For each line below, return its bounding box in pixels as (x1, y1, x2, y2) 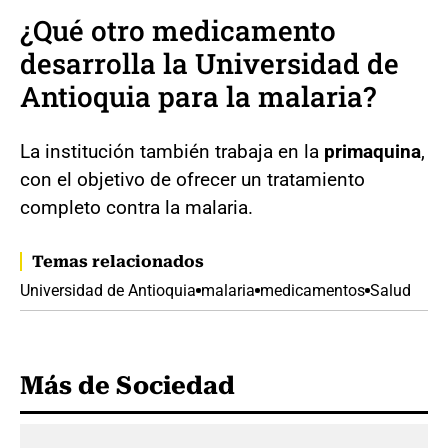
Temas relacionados (32, 251, 204, 271)
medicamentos (260, 280, 365, 300)
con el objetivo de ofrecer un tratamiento (20, 167, 365, 191)
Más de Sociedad (20, 370, 235, 400)
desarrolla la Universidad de (20, 44, 399, 82)
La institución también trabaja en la (20, 139, 324, 163)
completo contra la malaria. (20, 195, 253, 219)
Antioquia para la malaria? (20, 77, 376, 115)
